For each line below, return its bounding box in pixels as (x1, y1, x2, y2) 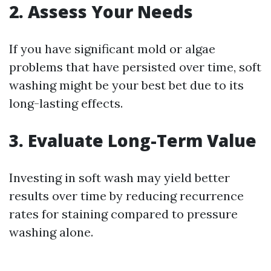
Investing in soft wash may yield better (9, 170, 230, 185)
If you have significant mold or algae (9, 41, 215, 56)
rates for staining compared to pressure (9, 206, 238, 221)
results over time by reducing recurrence (9, 188, 244, 203)
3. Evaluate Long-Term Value (9, 129, 256, 152)
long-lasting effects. (9, 96, 123, 111)
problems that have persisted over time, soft (9, 59, 261, 74)
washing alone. (9, 224, 93, 240)
